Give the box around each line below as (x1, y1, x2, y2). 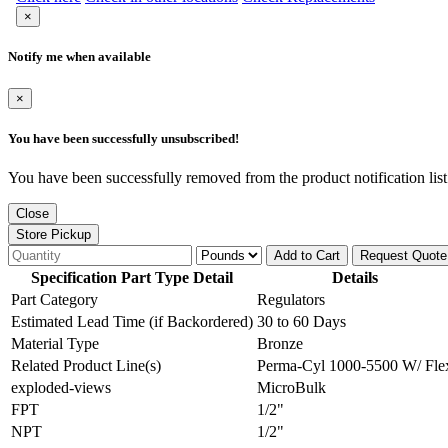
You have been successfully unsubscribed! (8, 130, 239, 146)
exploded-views (11, 378, 111, 396)
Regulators (257, 290, 325, 308)
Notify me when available (8, 49, 151, 65)
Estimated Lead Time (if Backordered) (11, 312, 253, 330)
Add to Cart (274, 247, 340, 263)
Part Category (11, 290, 98, 308)
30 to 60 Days (257, 312, 346, 330)
